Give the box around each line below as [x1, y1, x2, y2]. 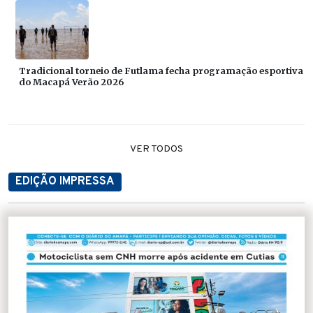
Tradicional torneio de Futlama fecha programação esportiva [19, 65, 303, 77]
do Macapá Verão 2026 [19, 76, 124, 88]
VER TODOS [130, 143, 183, 156]
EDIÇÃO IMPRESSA [15, 175, 115, 189]
